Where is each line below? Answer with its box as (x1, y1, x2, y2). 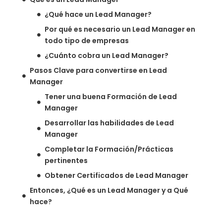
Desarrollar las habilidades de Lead (45, 117, 174, 128)
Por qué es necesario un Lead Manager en (45, 24, 195, 34)
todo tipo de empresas (45, 35, 129, 46)
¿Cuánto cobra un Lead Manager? (45, 50, 168, 60)
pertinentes (45, 155, 88, 166)
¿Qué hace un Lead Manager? (45, 9, 152, 19)
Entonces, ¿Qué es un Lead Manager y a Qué (30, 185, 188, 195)
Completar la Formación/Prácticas (45, 144, 173, 154)
